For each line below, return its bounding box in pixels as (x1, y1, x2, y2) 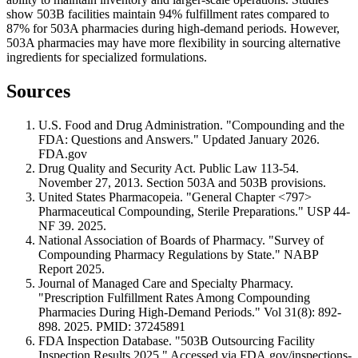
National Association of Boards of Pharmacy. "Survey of (38, 233, 324, 247)
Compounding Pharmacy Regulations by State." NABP (38, 247, 318, 261)
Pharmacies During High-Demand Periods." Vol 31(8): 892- (38, 304, 341, 319)
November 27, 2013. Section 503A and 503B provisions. (38, 175, 326, 189)
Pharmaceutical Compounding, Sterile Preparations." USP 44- (38, 204, 350, 218)
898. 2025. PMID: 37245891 (38, 319, 185, 333)
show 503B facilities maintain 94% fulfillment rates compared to (6, 7, 329, 22)
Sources (6, 81, 70, 102)
